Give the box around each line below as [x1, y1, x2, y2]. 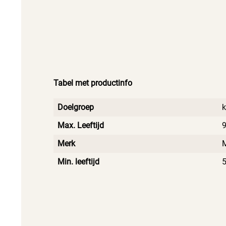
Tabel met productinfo [53, 78, 132, 88]
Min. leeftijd [58, 156, 99, 166]
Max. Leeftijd [58, 120, 104, 130]
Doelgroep [58, 102, 94, 112]
